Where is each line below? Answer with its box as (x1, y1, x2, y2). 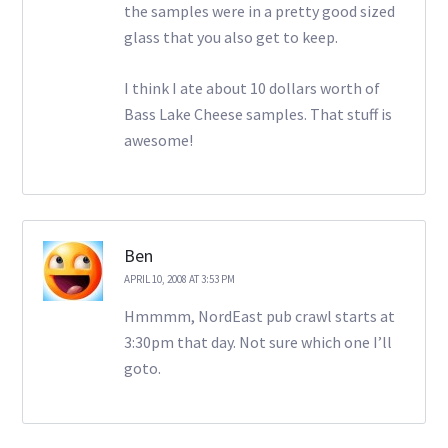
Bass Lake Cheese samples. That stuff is (123, 104, 392, 125)
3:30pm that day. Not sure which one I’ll (123, 332, 392, 353)
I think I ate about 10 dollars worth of (123, 78, 380, 99)
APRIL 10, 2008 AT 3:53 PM (123, 272, 235, 287)
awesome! (123, 130, 193, 151)
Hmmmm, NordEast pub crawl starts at (123, 306, 395, 327)
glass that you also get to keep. (123, 27, 338, 48)
